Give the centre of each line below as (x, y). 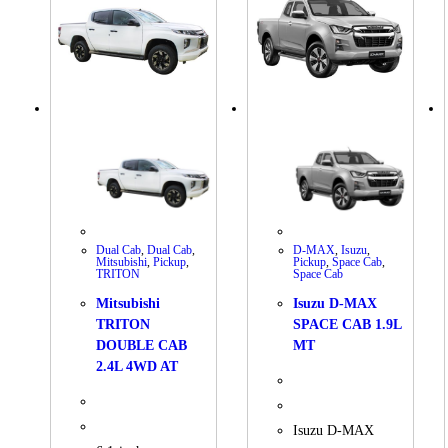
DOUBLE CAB (142, 346)
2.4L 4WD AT (137, 367)
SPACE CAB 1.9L (347, 325)
